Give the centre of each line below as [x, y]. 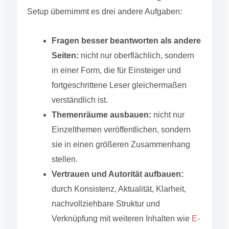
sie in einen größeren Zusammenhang [121, 144]
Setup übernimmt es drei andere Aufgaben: [104, 11]
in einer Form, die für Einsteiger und [116, 70]
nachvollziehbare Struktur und [106, 203]
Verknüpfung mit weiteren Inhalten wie [121, 218]
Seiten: [65, 55]
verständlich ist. [79, 100]
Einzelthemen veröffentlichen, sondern [121, 129]
